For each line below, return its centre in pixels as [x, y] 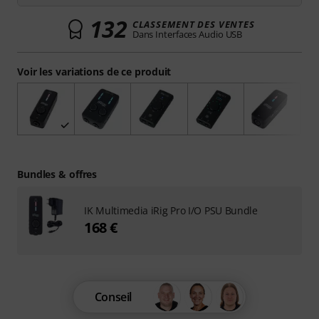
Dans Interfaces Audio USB [187, 34]
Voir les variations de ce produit [94, 72]
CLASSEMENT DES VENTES [193, 24]
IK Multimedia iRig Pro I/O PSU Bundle [171, 211]
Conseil [113, 297]
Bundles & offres [57, 174]
